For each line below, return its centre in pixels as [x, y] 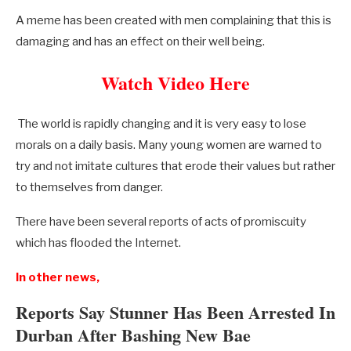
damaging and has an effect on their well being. [140, 42]
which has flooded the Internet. [98, 243]
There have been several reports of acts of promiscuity [161, 222]
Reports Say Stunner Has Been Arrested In [175, 312]
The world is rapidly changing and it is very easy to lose [161, 124]
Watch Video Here [175, 83]
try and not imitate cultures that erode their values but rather [175, 166]
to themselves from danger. [89, 187]
